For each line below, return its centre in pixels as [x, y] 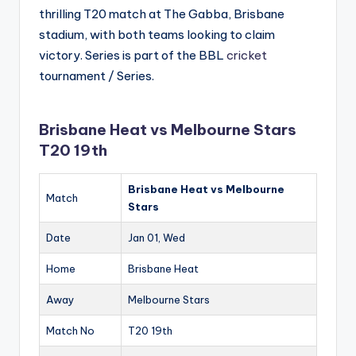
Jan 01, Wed [157, 238]
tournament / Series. [97, 76]
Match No [70, 331]
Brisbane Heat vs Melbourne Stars [168, 130]
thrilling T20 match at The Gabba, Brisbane [162, 14]
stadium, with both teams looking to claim [157, 35]
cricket [247, 56]
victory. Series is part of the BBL [133, 56]
